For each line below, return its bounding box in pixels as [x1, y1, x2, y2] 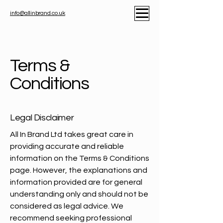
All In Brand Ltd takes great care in [10, 130, 133, 138]
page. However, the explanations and [10, 166, 147, 174]
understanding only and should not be [10, 190, 148, 198]
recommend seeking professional [10, 214, 132, 222]
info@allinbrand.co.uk [10, 10, 65, 16]
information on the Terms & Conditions [10, 154, 149, 162]
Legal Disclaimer [10, 113, 74, 122]
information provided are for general [10, 178, 142, 186]
